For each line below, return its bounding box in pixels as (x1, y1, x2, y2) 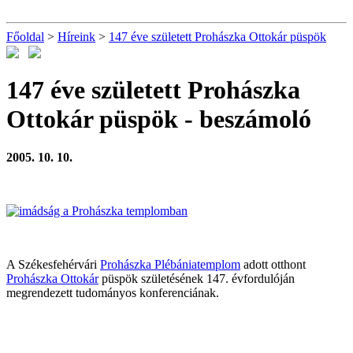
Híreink (58, 30, 95, 43)
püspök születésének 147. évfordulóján (98, 272, 295, 286)
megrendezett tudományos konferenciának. (6, 286, 219, 300)
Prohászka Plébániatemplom (100, 258, 240, 272)
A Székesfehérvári (6, 258, 100, 272)
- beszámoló (178, 104, 311, 133)
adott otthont (240, 258, 306, 272)
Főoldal (6, 30, 44, 43)
